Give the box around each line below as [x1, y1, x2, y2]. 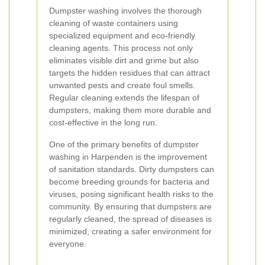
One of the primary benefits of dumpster [49, 140, 199, 149]
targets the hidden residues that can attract [49, 68, 210, 77]
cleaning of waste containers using [49, 18, 178, 28]
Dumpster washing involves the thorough [49, 6, 202, 15]
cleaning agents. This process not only [49, 43, 193, 53]
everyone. [49, 239, 86, 248]
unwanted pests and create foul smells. [49, 80, 195, 90]
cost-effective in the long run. [49, 118, 157, 127]
